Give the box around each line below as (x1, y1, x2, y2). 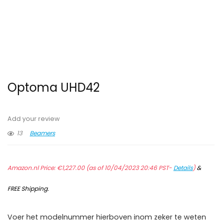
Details (173, 164, 193, 172)
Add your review (7, 114, 60, 123)
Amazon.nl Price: (7, 164, 57, 172)
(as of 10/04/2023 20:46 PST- (85, 164, 173, 172)
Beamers (30, 129, 55, 138)
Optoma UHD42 (7, 79, 100, 96)
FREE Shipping (7, 184, 48, 193)
